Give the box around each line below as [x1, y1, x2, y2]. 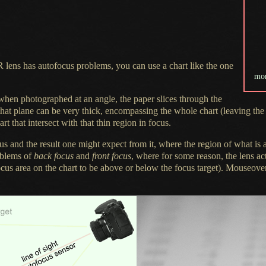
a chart [163, 61, 188, 71]
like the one [188, 61, 233, 71]
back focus [34, 151, 74, 161]
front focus [92, 151, 131, 161]
